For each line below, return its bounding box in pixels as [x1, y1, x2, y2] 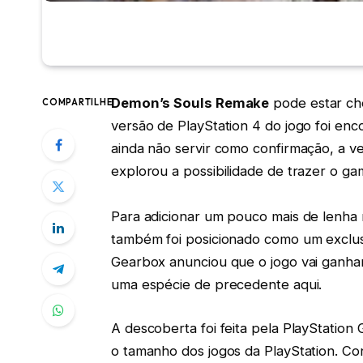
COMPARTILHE [42, 96, 113, 109]
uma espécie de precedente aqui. [110, 276, 322, 293]
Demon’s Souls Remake [110, 95, 270, 112]
